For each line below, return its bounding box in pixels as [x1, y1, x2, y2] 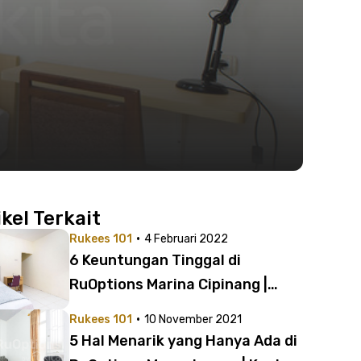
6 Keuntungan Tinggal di [69, 251, 241, 269]
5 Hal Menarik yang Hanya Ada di [69, 332, 297, 350]
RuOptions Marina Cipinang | [69, 276, 268, 293]
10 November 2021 [144, 313, 242, 326]
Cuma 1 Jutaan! [69, 300, 180, 317]
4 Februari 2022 [144, 232, 228, 246]
